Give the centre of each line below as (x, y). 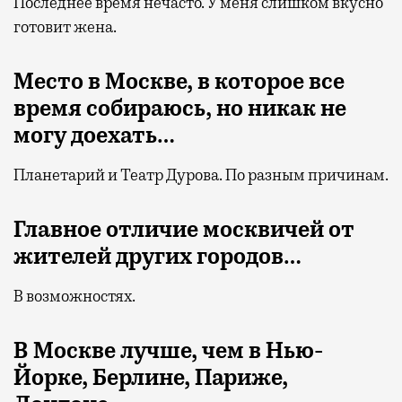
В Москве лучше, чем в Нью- (169, 350)
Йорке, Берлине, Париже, (151, 377)
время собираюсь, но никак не (180, 108)
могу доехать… (94, 135)
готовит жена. (65, 26)
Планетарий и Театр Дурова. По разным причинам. (201, 175)
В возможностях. (74, 296)
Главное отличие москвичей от (184, 229)
